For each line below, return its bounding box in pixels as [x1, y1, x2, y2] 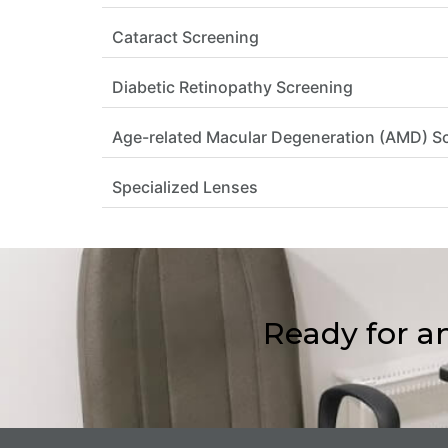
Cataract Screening [112, 26, 259, 47]
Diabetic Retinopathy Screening [112, 76, 353, 97]
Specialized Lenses [112, 176, 258, 197]
